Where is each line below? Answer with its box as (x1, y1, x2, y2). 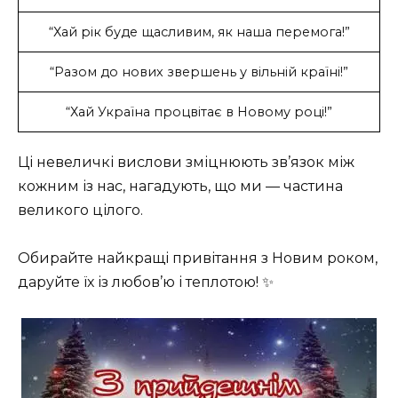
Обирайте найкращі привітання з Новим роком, (18, 249, 378, 267)
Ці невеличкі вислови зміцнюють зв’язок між (18, 153, 354, 171)
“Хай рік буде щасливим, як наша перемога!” (48, 23, 350, 40)
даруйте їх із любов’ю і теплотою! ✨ (18, 273, 274, 291)
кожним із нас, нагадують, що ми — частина (18, 177, 343, 195)
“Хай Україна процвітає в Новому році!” (66, 103, 332, 120)
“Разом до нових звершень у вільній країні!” (50, 63, 348, 80)
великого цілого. (18, 201, 143, 219)
